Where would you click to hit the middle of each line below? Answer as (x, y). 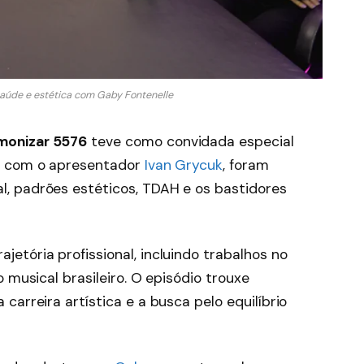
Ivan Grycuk (184, 165)
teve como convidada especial (191, 142)
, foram (246, 165)
